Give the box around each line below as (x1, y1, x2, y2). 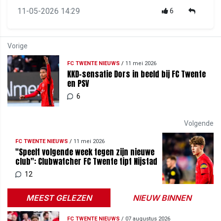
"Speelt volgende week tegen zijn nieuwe (15, 146, 154, 158)
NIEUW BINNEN (133, 192, 191, 203)
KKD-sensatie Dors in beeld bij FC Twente (67, 68, 206, 80)
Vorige (7, 41, 28, 50)
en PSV (67, 77, 89, 89)
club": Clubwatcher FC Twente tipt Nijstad (15, 155, 157, 167)
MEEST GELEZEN (26, 192, 92, 203)
